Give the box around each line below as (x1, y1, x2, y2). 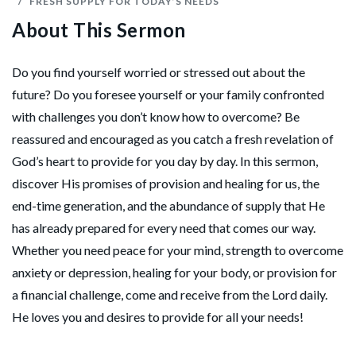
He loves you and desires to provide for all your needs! (12, 308, 304, 324)
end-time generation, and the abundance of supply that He (12, 197, 325, 213)
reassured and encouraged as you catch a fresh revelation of (12, 130, 334, 146)
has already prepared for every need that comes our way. (12, 219, 315, 235)
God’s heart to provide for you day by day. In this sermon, (12, 153, 318, 168)
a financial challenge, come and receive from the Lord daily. (12, 286, 327, 302)
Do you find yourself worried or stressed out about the (12, 64, 305, 79)
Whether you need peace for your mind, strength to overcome (12, 242, 343, 257)
